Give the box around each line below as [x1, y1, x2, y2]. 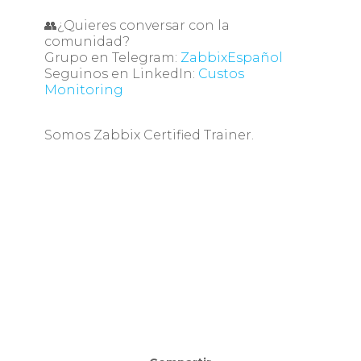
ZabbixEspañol [180, 50, 284, 66]
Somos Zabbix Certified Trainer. [44, 127, 254, 143]
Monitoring [44, 82, 125, 98]
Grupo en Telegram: [44, 50, 180, 66]
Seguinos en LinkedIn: [44, 66, 198, 82]
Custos [197, 66, 244, 82]
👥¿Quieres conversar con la [44, 18, 230, 34]
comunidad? [44, 34, 130, 50]
